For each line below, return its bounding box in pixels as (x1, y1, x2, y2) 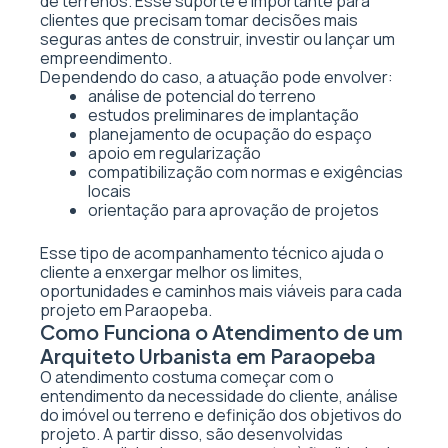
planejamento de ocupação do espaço (88, 123, 372, 145)
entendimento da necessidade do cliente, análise (40, 385, 398, 407)
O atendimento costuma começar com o (40, 366, 334, 388)
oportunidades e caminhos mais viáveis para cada (40, 280, 402, 302)
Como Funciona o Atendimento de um (40, 319, 403, 344)
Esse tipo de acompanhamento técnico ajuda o (40, 242, 384, 264)
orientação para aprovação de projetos (88, 199, 379, 221)
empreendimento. (40, 47, 172, 69)
